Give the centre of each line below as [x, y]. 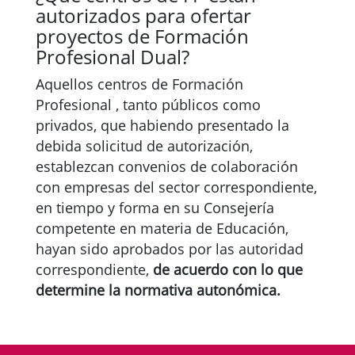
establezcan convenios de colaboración [167, 166]
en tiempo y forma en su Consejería [155, 208]
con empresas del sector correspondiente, [176, 187]
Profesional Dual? [113, 57]
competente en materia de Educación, [162, 228]
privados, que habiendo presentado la [162, 125]
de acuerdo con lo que [226, 269]
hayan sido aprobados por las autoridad [170, 249]
